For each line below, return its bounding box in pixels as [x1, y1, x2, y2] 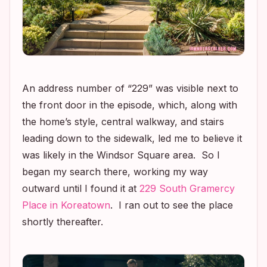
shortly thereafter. [22, 216, 103, 228]
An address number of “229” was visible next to [22, 82, 238, 94]
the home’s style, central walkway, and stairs [22, 116, 224, 128]
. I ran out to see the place [110, 199, 233, 211]
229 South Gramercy [139, 182, 235, 194]
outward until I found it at [22, 182, 139, 194]
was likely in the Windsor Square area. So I [22, 149, 220, 161]
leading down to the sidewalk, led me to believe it [22, 132, 242, 144]
